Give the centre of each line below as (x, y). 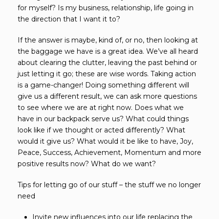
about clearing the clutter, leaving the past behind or (107, 62)
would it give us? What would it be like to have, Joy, (105, 141)
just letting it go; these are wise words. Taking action (107, 74)
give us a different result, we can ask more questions (107, 96)
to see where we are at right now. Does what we (101, 107)
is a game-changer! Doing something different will (103, 85)
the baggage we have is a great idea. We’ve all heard (108, 51)
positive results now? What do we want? (87, 164)
